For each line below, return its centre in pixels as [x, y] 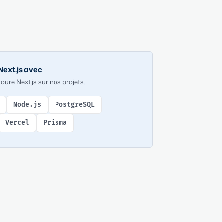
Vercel [18, 123]
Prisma [55, 123]
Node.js [28, 104]
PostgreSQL [75, 104]
